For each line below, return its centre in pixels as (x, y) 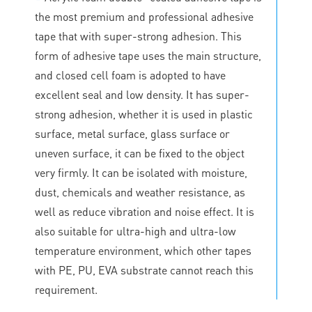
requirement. (66, 289)
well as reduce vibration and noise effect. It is (145, 211)
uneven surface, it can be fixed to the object (140, 153)
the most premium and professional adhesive (144, 16)
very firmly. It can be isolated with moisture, (141, 172)
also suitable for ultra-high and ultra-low (135, 231)
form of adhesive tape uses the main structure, (148, 55)
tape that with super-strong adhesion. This (138, 36)
